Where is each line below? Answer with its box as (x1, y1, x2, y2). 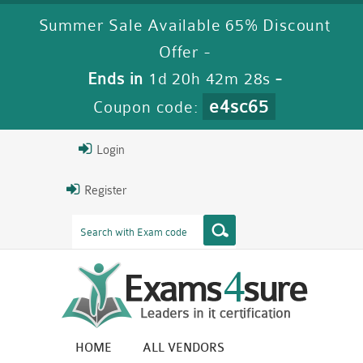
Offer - (158, 43, 211, 62)
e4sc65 (209, 96, 270, 117)
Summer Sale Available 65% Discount (38, 16, 331, 35)
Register (81, 184, 126, 198)
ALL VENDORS (143, 341, 224, 355)
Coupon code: (93, 98, 203, 117)
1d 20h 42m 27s (148, 70, 271, 88)
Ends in (87, 70, 149, 88)
